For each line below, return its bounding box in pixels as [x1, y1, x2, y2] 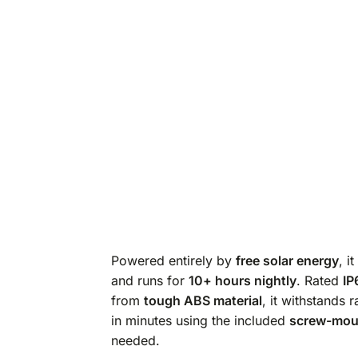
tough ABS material [143, 292, 262, 309]
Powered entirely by [110, 253, 236, 269]
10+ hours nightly [188, 272, 296, 289]
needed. [110, 332, 160, 349]
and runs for [110, 272, 189, 289]
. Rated [296, 272, 343, 289]
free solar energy [235, 253, 339, 269]
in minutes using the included [110, 312, 289, 329]
